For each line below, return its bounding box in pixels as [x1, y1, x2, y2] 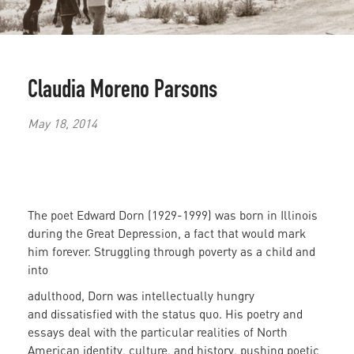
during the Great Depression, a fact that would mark [28, 226, 306, 241]
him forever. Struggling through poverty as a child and [28, 244, 315, 259]
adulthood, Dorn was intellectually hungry [28, 288, 254, 303]
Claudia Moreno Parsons [28, 79, 217, 105]
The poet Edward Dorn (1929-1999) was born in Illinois [28, 208, 318, 223]
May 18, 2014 [28, 115, 97, 130]
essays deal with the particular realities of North [28, 325, 288, 340]
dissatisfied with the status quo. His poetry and [51, 307, 303, 322]
